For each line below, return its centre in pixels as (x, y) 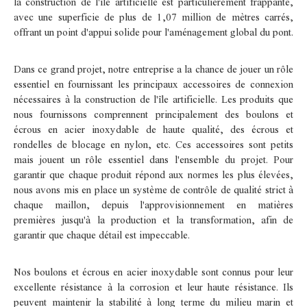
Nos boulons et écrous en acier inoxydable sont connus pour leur (153, 272)
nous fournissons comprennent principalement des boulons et (153, 114)
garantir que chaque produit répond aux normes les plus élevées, (153, 174)
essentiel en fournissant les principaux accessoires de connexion (153, 84)
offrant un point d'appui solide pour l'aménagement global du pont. (153, 32)
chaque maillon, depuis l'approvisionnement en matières (153, 205)
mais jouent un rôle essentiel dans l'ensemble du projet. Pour (153, 159)
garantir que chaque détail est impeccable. (102, 235)
